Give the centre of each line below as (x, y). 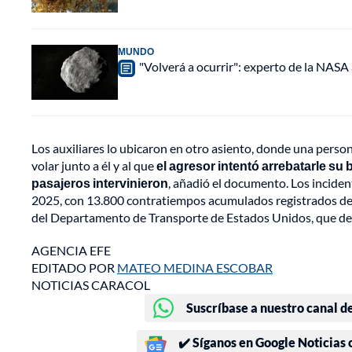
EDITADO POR (74, 268)
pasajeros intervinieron (100, 183)
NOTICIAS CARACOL (91, 285)
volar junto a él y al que (94, 166)
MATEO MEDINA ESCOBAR (195, 268)
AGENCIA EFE (71, 251)
